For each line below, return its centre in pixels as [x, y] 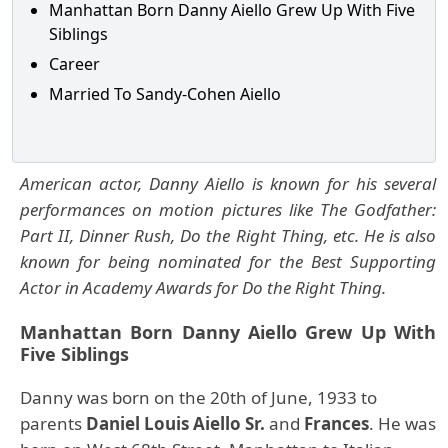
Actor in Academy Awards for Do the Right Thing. [205, 287]
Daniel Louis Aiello [163, 423]
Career [74, 64]
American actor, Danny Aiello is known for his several [228, 183]
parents [53, 423]
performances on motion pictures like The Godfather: [228, 209]
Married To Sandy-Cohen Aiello [165, 94]
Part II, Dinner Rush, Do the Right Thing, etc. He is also [228, 235]
